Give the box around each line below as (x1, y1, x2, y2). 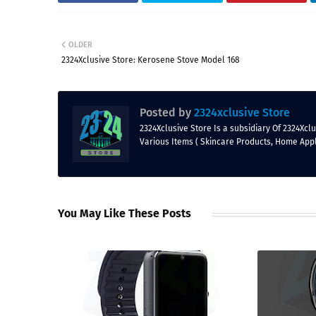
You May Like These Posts (58, 207, 191, 220)
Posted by (140, 106, 191, 119)
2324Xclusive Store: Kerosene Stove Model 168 (61, 55, 240, 65)
